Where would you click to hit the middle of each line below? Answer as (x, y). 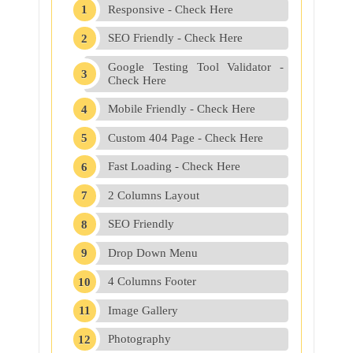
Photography (139, 339)
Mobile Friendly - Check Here (182, 109)
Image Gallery (143, 310)
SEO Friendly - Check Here (175, 38)
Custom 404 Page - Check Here (186, 137)
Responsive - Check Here (171, 9)
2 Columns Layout (154, 195)
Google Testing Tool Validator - (196, 67)
